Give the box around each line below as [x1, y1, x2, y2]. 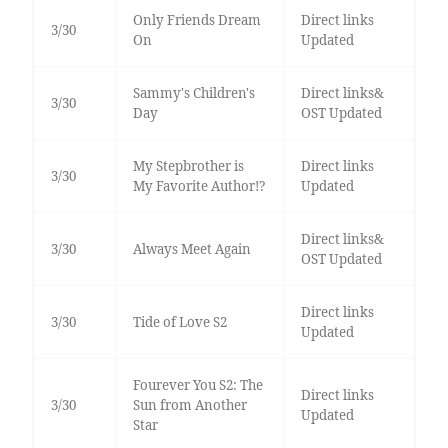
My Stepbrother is [132, 157, 244, 176]
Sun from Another [132, 396, 247, 415]
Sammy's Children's [132, 84, 255, 103]
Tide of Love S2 [132, 313, 227, 332]
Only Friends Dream [132, 11, 261, 30]
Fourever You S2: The [132, 376, 263, 395]
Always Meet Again [132, 240, 251, 259]
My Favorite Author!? [132, 177, 265, 196]
